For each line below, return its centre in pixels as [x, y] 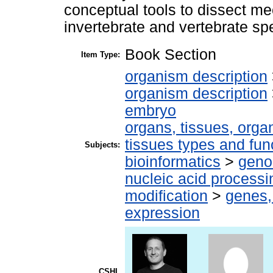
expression [162, 213]
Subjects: [102, 145]
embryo [151, 111]
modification [166, 196]
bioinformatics [173, 162]
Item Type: [101, 55]
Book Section [171, 55]
